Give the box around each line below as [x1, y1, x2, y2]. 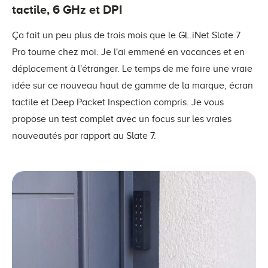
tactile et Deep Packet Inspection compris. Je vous [12, 97, 224, 108]
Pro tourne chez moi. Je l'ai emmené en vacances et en [12, 47, 245, 57]
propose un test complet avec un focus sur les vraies [12, 114, 232, 124]
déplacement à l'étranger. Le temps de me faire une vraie [12, 63, 252, 74]
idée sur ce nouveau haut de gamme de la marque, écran [12, 80, 253, 91]
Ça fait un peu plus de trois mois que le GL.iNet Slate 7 [12, 30, 240, 41]
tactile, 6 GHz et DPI [12, 3, 122, 16]
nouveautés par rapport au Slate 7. [12, 130, 156, 141]
